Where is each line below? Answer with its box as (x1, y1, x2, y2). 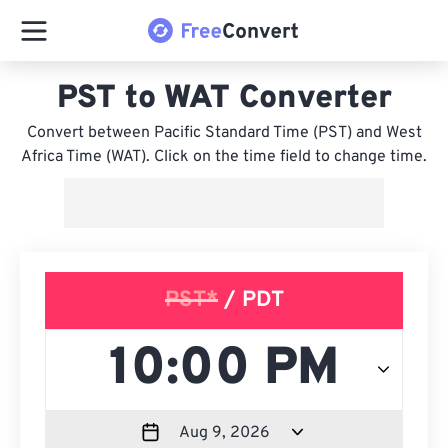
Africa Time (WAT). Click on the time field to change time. (21, 147, 427, 167)
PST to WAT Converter (56, 79, 392, 119)
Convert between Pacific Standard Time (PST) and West (26, 123, 422, 143)
